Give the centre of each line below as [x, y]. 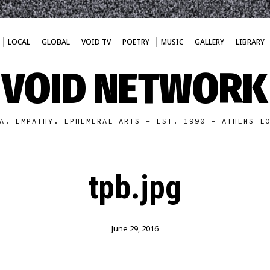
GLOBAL [55, 42]
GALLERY [209, 42]
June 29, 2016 [135, 228]
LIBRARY [250, 42]
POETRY [136, 42]
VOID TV [96, 42]
